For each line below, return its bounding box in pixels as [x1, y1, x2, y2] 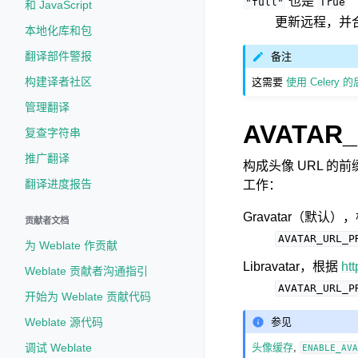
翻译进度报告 [25, 177, 92, 190]
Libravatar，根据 [243, 260, 341, 274]
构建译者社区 [25, 75, 92, 88]
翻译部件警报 [25, 50, 92, 62]
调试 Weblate [25, 341, 92, 354]
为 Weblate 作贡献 [25, 239, 117, 252]
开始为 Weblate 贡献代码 [25, 290, 151, 303]
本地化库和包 [25, 24, 92, 37]
